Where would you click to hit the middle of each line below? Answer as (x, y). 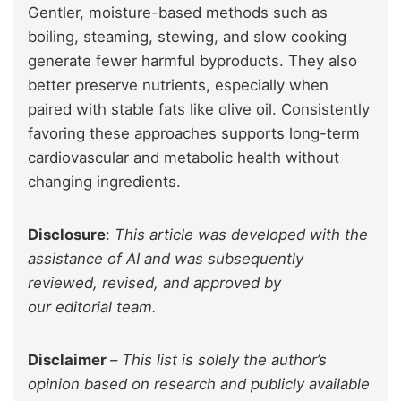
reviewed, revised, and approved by (154, 282)
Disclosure (67, 234)
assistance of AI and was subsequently (166, 258)
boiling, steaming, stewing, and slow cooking (187, 36)
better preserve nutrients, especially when (178, 85)
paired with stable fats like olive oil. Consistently (199, 109)
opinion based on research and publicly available (199, 384)
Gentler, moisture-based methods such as (178, 12)
